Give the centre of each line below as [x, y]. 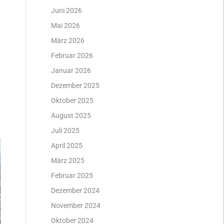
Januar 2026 [71, 70]
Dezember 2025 [75, 85]
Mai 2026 [65, 25]
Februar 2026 [72, 55]
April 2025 [67, 145]
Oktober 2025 [72, 100]
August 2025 [71, 115]
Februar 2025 [72, 175]
